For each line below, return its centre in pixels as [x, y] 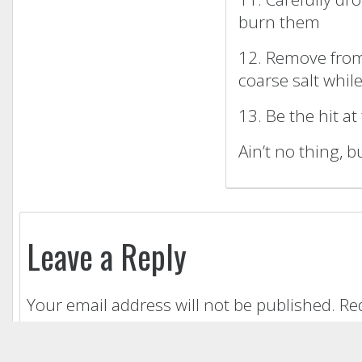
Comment [66, 340]
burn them [279, 21]
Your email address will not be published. [181, 304]
